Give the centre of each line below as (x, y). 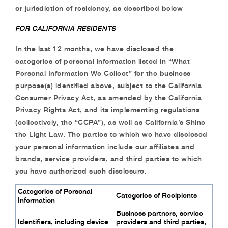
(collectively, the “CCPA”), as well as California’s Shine (110, 122)
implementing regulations (155, 110)
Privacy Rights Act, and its (63, 110)
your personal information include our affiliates (98, 146)
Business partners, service (160, 213)
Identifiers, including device (63, 222)
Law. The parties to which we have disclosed (128, 134)
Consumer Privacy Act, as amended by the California (108, 97)
